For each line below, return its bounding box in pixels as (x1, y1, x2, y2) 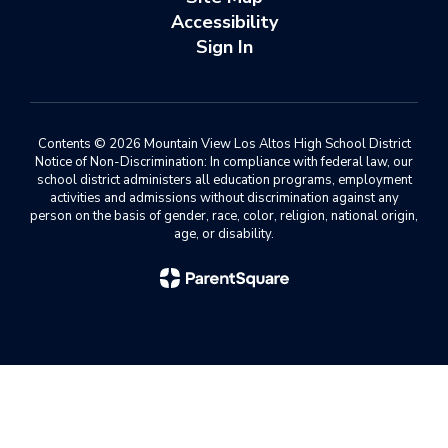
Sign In (195, 35, 253, 59)
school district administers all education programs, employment (36, 171, 412, 189)
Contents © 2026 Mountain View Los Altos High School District (37, 135, 411, 153)
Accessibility (170, 10, 278, 34)
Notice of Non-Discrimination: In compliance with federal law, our (35, 153, 413, 171)
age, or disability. (174, 225, 274, 243)
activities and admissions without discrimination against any (49, 189, 399, 207)
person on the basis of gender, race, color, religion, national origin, (30, 207, 418, 225)
